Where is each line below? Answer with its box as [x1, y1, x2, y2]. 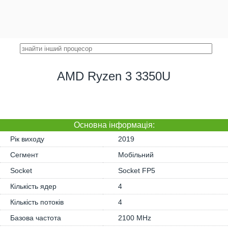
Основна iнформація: [73, 121, 155, 129]
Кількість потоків [10, 198, 64, 206]
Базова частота [10, 214, 61, 222]
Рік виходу [10, 135, 44, 143]
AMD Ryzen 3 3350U [57, 69, 171, 83]
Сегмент [10, 151, 38, 159]
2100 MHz [118, 214, 151, 222]
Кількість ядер [10, 182, 56, 190]
